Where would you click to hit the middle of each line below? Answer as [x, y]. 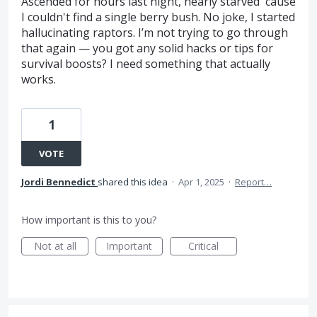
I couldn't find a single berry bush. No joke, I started [158, 17]
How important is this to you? [89, 220]
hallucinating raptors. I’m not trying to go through [155, 33]
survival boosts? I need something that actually [146, 64]
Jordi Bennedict [58, 182]
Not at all [55, 246]
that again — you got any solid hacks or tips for [147, 48]
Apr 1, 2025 [201, 182]
